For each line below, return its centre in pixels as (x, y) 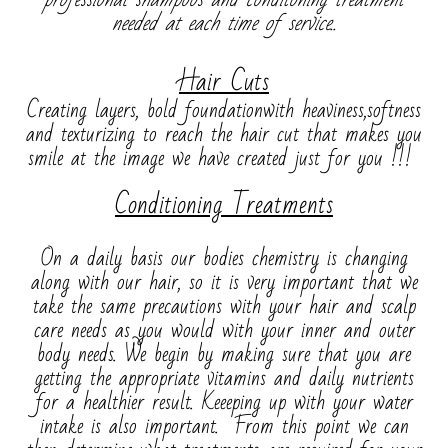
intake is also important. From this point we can (224, 426)
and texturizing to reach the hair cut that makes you (224, 134)
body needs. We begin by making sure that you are (224, 354)
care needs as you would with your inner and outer (224, 330)
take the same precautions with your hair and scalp (224, 306)
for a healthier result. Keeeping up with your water (224, 402)
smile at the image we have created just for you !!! (224, 158)
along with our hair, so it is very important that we (224, 282)
